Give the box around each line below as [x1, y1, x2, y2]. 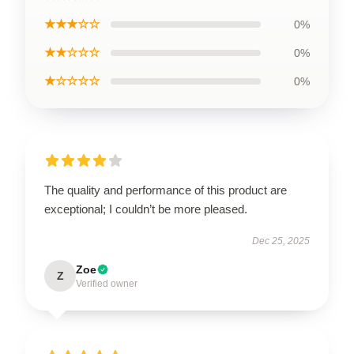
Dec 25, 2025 [252, 235, 310, 247]
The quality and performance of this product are [44, 183, 287, 197]
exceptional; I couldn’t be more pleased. [44, 202, 247, 216]
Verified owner [76, 278, 137, 289]
